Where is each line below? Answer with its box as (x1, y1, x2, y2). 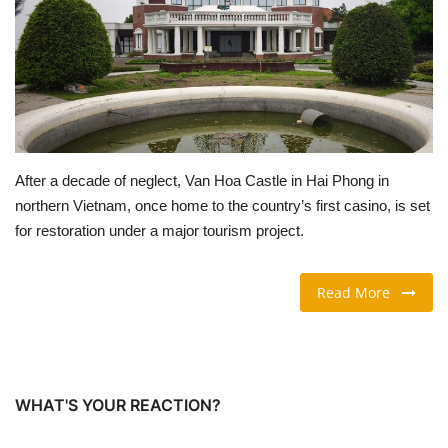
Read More (317, 282, 402, 302)
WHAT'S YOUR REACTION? (15, 394, 221, 415)
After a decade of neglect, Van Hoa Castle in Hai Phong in (15, 171, 389, 189)
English (26, 277, 68, 295)
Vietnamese (100, 277, 170, 295)
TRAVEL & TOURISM (15, 34, 161, 56)
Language (15, 238, 88, 260)
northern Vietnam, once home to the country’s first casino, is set (15, 196, 430, 214)
